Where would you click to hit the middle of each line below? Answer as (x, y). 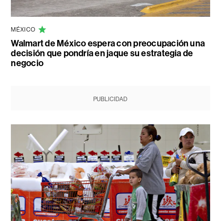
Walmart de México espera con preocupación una (108, 43)
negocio (27, 63)
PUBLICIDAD (110, 99)
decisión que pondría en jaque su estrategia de (102, 53)
